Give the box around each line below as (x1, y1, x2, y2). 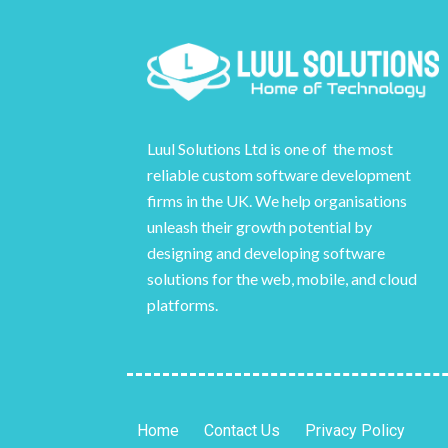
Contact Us (204, 420, 280, 440)
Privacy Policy (305, 420, 405, 440)
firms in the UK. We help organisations (147, 191, 407, 211)
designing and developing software (147, 243, 385, 263)
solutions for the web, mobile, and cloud (147, 269, 417, 289)
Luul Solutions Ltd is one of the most (147, 139, 393, 159)
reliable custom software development (147, 165, 411, 185)
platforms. (147, 295, 218, 315)
